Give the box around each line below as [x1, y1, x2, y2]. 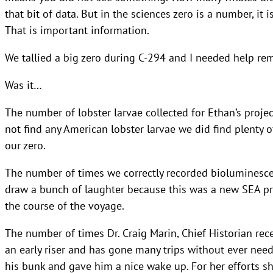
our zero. [5, 138, 46, 152]
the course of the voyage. [5, 198, 124, 212]
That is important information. [5, 23, 149, 37]
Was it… [5, 77, 42, 91]
